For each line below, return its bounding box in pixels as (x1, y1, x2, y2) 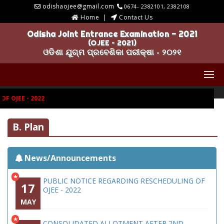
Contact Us (119, 13, 152, 21)
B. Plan (12, 120, 44, 133)
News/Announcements (24, 152, 116, 163)
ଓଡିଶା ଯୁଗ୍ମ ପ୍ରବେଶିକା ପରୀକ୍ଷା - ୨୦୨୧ (42, 46, 181, 57)
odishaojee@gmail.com (42, 2, 114, 10)
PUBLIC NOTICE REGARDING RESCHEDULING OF (43, 176, 205, 185)
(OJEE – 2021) (87, 38, 136, 47)
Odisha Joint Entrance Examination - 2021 (26, 29, 197, 39)
